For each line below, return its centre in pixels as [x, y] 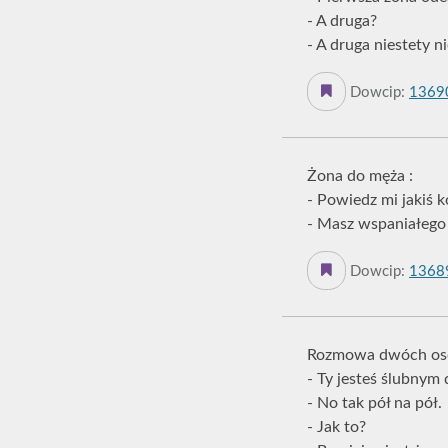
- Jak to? [336, 427]
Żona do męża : [360, 176]
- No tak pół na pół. [374, 403]
